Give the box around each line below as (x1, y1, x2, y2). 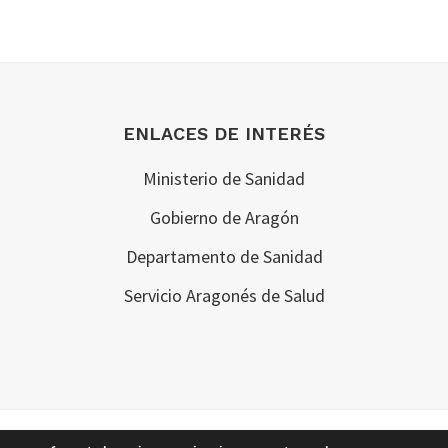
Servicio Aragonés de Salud (123, 284, 325, 307)
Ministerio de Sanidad (143, 167, 305, 190)
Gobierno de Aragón (149, 206, 299, 229)
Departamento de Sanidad (125, 245, 323, 268)
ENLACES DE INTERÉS (123, 123, 325, 144)
